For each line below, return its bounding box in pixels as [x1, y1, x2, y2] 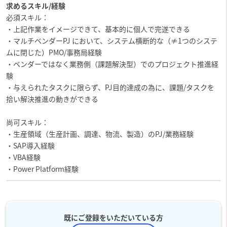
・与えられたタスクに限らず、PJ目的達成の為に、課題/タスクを [6, 82, 214, 92]
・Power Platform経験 [6, 163, 79, 174]
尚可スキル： [6, 117, 49, 127]
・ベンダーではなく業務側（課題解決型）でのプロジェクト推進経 [6, 58, 218, 69]
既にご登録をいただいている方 [64, 212, 163, 222]
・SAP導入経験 [6, 140, 55, 150]
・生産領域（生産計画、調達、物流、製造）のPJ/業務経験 [6, 128, 194, 139]
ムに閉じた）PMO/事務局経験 [6, 47, 102, 57]
